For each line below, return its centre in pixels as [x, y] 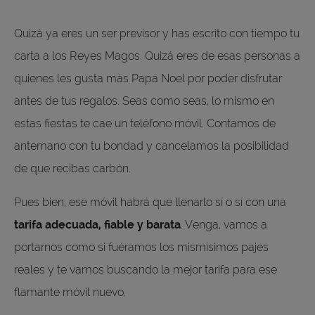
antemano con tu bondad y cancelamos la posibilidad [152, 146]
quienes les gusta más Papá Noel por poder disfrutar [148, 79]
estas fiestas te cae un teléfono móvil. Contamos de [145, 124]
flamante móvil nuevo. [70, 292]
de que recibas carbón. [74, 169]
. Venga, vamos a [224, 225]
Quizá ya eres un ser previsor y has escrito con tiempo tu [157, 34]
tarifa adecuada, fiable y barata [97, 225]
